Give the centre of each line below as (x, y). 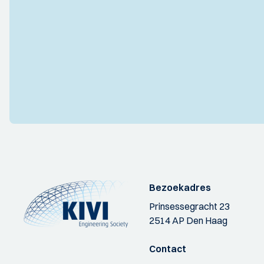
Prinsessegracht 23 (190, 207)
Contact (168, 249)
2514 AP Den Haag (189, 221)
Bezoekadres (180, 188)
